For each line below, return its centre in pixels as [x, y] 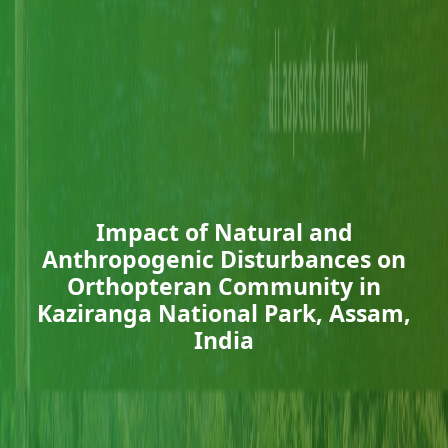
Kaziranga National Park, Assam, [224, 313]
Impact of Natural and [224, 232]
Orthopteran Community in [224, 286]
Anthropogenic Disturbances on [224, 259]
